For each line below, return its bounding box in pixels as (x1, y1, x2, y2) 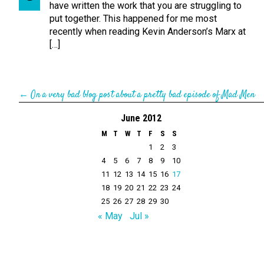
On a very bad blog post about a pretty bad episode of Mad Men (31, 88, 255, 102)
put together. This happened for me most (49, 13, 217, 24)
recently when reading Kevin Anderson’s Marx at (49, 26, 246, 37)
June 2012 (120, 113, 161, 124)
